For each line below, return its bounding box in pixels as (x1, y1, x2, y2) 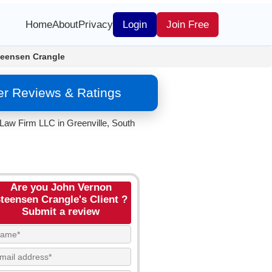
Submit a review (22, 206, 100, 217)
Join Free (166, 18, 209, 30)
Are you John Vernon (10, 182, 112, 193)
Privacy (78, 18, 113, 30)
